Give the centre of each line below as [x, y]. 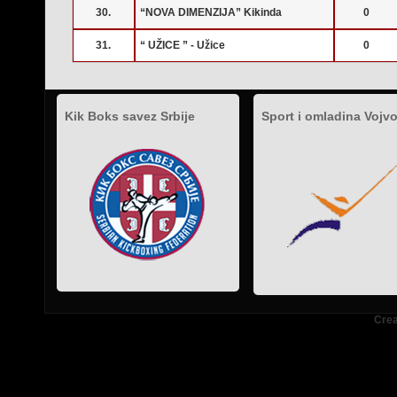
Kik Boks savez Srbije [130, 116]
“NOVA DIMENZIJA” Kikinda [211, 12]
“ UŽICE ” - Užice [183, 45]
